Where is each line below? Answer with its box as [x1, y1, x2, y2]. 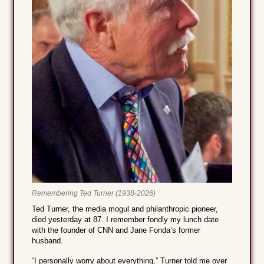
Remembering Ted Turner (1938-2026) [32, 189, 156, 198]
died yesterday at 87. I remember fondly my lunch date [32, 215, 219, 225]
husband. [32, 236, 64, 246]
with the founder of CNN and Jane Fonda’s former [32, 226, 201, 235]
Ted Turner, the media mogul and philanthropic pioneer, [32, 204, 219, 214]
